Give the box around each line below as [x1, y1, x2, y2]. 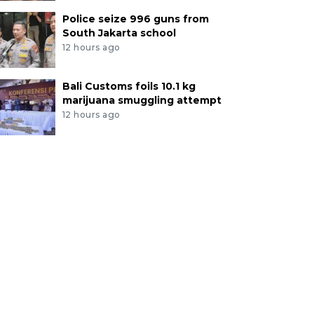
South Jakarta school [62, 27, 176, 40]
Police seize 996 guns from [62, 13, 209, 26]
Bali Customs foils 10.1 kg [62, 80, 196, 93]
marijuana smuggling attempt [62, 94, 221, 107]
